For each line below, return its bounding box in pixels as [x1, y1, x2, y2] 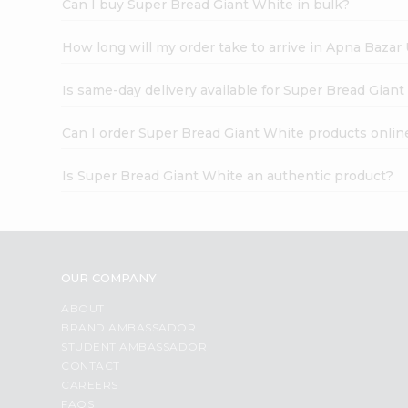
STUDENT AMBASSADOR [61, 339, 208, 353]
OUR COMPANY [61, 270, 158, 285]
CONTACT [61, 358, 120, 372]
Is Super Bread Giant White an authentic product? [62, 167, 394, 184]
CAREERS [61, 377, 118, 392]
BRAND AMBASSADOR [61, 320, 197, 334]
